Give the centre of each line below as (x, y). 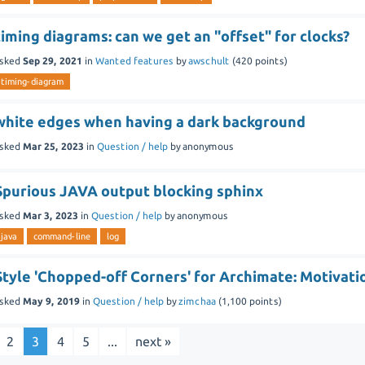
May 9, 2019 (52, 301)
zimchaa (198, 301)
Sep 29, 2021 (53, 60)
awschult (209, 60)
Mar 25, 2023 (54, 146)
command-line (62, 236)
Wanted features (135, 60)
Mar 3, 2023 (51, 215)
